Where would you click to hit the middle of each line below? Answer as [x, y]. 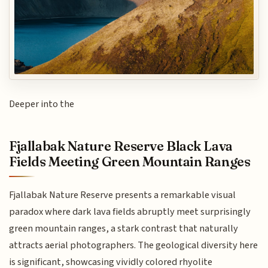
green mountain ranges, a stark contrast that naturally [124, 229]
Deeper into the [42, 104]
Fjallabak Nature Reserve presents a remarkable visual [123, 195]
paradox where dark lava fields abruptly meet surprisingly [130, 212]
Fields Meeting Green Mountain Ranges [130, 161]
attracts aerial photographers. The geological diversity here [134, 245]
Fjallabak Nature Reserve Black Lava [121, 146]
